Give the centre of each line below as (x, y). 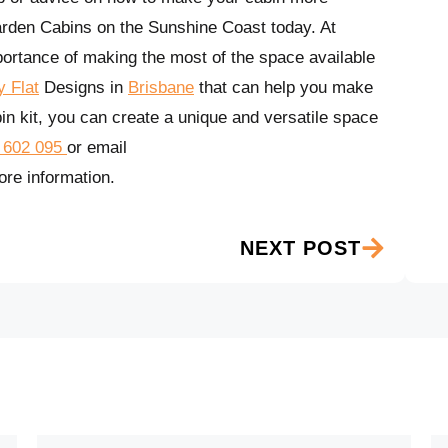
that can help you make (283, 88)
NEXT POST (301, 248)
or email (97, 148)
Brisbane (161, 88)
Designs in (83, 88)
